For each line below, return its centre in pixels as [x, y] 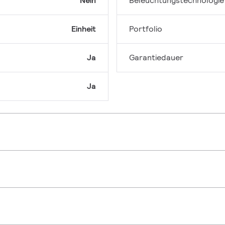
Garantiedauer [156, 58]
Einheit [84, 29]
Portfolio [146, 29]
